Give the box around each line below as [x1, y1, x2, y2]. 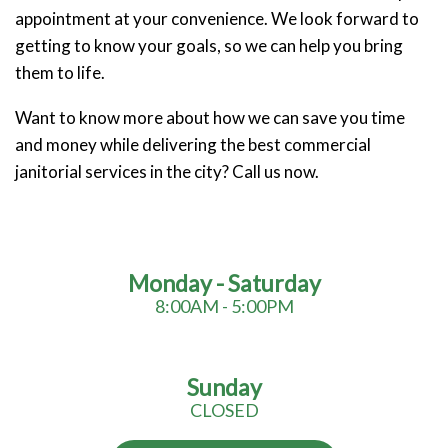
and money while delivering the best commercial [15, 133, 371, 155]
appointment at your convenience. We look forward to [15, 7, 419, 29]
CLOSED [189, 398, 259, 421]
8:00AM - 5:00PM [154, 294, 294, 317]
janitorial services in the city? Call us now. [15, 160, 319, 182]
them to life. [15, 61, 105, 83]
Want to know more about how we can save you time [15, 106, 405, 128]
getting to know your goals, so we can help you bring [15, 34, 403, 56]
